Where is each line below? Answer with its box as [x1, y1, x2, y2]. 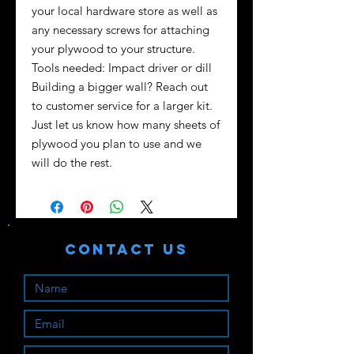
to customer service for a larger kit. [32, 97, 213, 113]
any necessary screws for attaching [32, 21, 209, 37]
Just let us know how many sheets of [32, 116, 220, 132]
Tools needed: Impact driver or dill [32, 59, 212, 75]
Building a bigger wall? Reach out [32, 78, 208, 94]
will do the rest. [32, 154, 112, 170]
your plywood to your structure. [32, 40, 195, 56]
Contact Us [65, 239, 188, 258]
